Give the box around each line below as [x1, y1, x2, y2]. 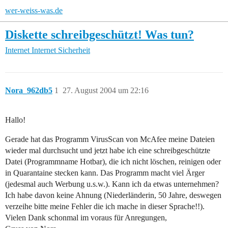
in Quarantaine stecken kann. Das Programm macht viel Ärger [5, 168, 205, 178]
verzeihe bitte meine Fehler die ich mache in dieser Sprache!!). [5, 202, 205, 211]
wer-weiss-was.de [5, 6, 63, 15]
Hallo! [5, 116, 25, 125]
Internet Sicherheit [32, 46, 90, 55]
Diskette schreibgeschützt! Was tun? [5, 27, 194, 41]
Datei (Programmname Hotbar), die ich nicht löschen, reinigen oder [5, 157, 221, 166]
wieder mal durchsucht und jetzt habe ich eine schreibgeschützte [5, 146, 210, 155]
